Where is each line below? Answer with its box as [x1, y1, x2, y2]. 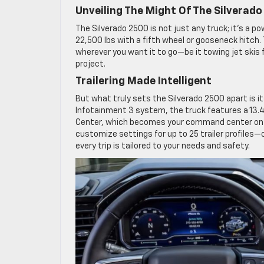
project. [75, 60, 105, 69]
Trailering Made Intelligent [75, 76, 212, 87]
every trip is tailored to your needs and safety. [75, 142, 250, 151]
